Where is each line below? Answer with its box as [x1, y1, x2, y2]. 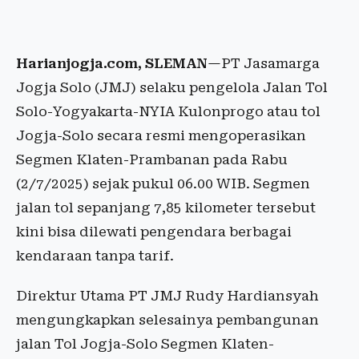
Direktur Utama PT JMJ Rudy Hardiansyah [16, 288, 319, 305]
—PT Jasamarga [208, 55, 320, 72]
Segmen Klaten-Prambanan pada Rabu [16, 151, 288, 168]
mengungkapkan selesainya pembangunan [16, 312, 319, 329]
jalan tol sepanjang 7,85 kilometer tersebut [16, 200, 316, 216]
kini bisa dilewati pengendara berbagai [16, 224, 292, 240]
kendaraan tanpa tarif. [16, 248, 174, 264]
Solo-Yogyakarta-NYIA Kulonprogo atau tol [16, 103, 321, 120]
